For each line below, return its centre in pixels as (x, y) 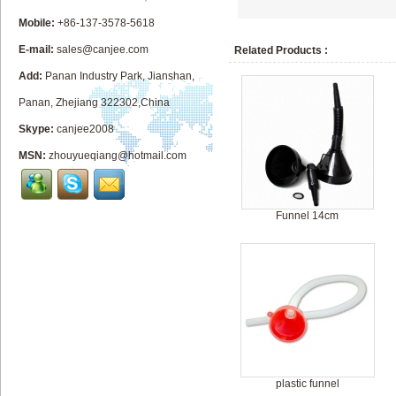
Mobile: (37, 23)
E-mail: (36, 49)
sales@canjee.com (103, 49)
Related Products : (281, 50)
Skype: (36, 129)
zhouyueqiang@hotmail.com (118, 156)
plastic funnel (308, 384)
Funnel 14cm (308, 216)
